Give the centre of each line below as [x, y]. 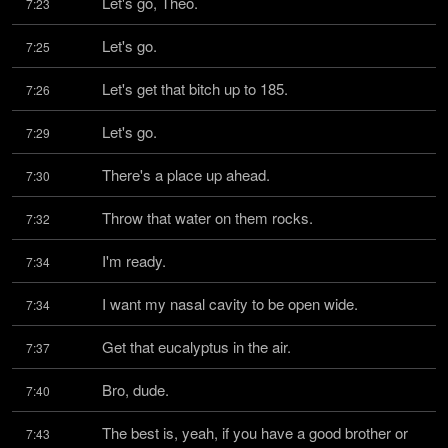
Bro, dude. [135, 389]
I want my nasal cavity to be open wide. [230, 303]
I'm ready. [134, 260]
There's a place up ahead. [186, 174]
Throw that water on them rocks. [207, 217]
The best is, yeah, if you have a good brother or [255, 432]
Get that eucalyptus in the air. [196, 346]
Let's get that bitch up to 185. [195, 88]
